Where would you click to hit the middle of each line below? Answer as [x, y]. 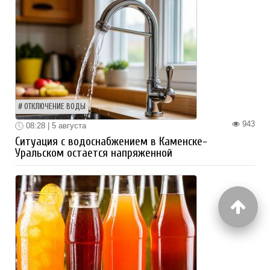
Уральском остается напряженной [94, 153]
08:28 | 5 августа [55, 125]
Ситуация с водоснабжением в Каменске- [111, 142]
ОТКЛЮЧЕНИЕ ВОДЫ [55, 106]
